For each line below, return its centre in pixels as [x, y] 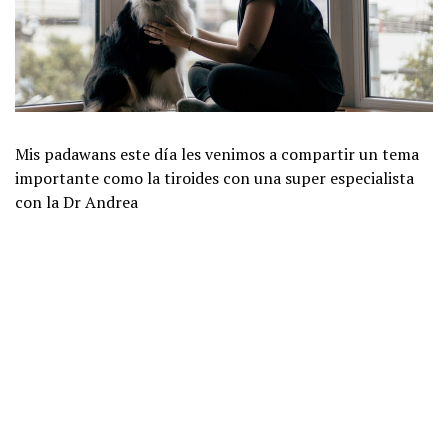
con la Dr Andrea [76, 201]
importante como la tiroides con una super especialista [214, 177]
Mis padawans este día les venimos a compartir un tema [217, 153]
